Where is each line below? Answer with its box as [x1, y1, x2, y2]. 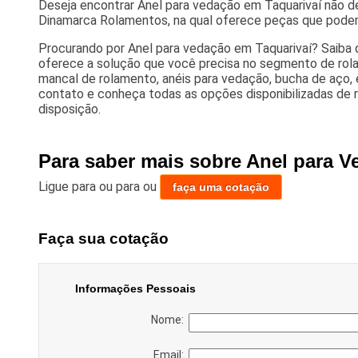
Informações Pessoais [74, 281, 196, 295]
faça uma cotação [172, 181, 269, 194]
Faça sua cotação [38, 229, 169, 247]
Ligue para [38, 179, 99, 195]
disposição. [38, 101, 101, 117]
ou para [98, 179, 143, 195]
